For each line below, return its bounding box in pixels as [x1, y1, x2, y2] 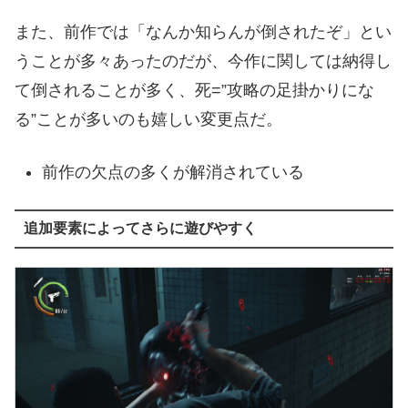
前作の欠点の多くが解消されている [41, 162, 304, 181]
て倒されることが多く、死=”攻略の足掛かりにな [15, 81, 374, 100]
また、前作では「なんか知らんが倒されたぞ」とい [15, 23, 392, 42]
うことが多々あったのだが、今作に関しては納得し [15, 52, 392, 71]
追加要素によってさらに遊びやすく [23, 220, 257, 237]
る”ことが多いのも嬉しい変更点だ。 [15, 110, 282, 129]
